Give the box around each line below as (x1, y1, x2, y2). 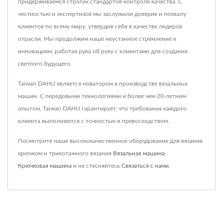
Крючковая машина (18, 162, 72, 169)
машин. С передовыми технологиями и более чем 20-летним (18, 93, 186, 99)
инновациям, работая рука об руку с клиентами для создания (18, 48, 188, 54)
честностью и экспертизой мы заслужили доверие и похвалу (18, 10, 186, 17)
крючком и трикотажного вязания (18, 150, 113, 156)
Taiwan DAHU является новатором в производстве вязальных (18, 80, 188, 87)
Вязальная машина (113, 150, 165, 156)
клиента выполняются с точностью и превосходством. (18, 117, 169, 124)
